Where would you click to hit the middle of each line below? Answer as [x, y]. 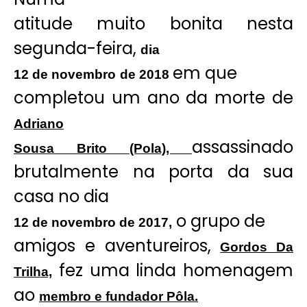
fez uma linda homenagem [173, 270]
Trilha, [33, 271]
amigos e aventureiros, [117, 245]
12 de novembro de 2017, [93, 222]
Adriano [39, 123]
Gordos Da [257, 247]
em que [205, 73]
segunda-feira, [77, 48]
